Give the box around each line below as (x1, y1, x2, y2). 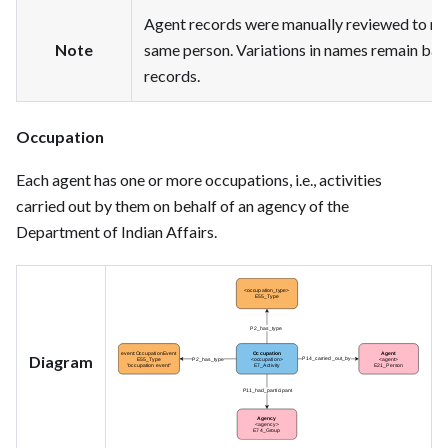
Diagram (29, 351, 93, 371)
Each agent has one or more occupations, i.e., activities (16, 169, 382, 189)
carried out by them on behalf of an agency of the (16, 195, 349, 215)
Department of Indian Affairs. (16, 221, 217, 241)
